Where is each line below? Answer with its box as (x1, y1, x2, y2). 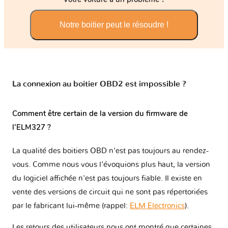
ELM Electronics (130, 202, 185, 210)
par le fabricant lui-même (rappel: (12, 202, 130, 210)
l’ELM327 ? (12, 122, 51, 132)
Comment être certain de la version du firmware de (12, 108, 188, 119)
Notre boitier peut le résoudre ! (60, 20, 168, 30)
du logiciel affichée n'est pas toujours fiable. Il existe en (12, 175, 202, 183)
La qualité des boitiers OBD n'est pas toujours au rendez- (12, 147, 209, 155)
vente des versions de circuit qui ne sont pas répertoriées (12, 188, 208, 196)
